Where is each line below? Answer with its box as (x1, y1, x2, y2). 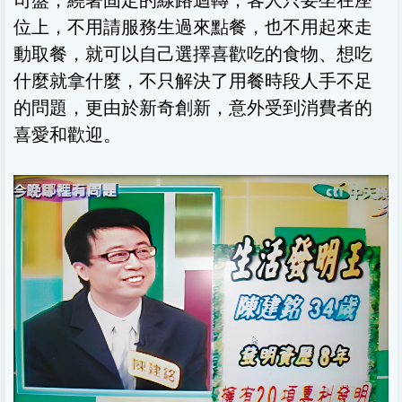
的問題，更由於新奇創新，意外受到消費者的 (13, 94, 372, 120)
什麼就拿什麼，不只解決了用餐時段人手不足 (13, 67, 372, 93)
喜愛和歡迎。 (13, 121, 121, 147)
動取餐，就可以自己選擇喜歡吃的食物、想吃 (13, 40, 372, 66)
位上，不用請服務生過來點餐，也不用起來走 (13, 13, 372, 39)
